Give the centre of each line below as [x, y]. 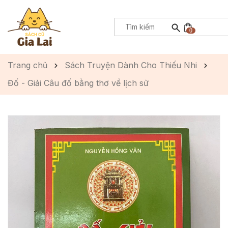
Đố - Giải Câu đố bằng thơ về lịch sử [78, 83]
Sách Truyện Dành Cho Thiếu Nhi [131, 65]
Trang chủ [27, 65]
